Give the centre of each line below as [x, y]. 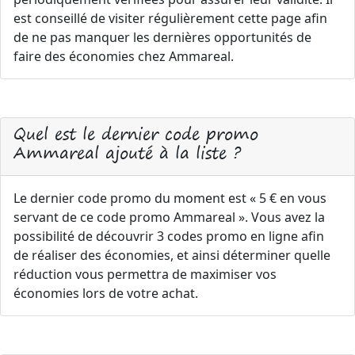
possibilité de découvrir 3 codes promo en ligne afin [169, 236]
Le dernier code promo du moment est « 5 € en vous [170, 198]
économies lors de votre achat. [106, 293]
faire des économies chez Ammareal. [124, 56]
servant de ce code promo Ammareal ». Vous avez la [169, 217]
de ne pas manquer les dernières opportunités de [162, 37]
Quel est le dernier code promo [136, 134]
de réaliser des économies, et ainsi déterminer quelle [172, 255]
